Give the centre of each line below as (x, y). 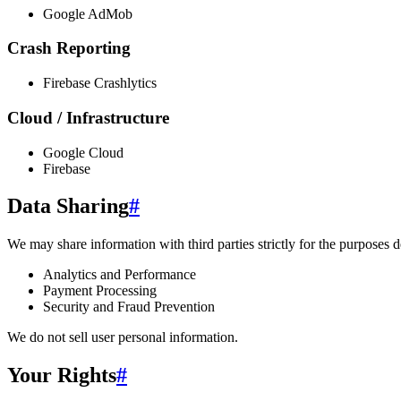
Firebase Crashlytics (100, 83)
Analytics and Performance (119, 275)
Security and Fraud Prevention (129, 307)
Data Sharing (68, 206)
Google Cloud (83, 152)
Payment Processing (100, 291)
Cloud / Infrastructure (88, 117)
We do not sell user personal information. (123, 337)
